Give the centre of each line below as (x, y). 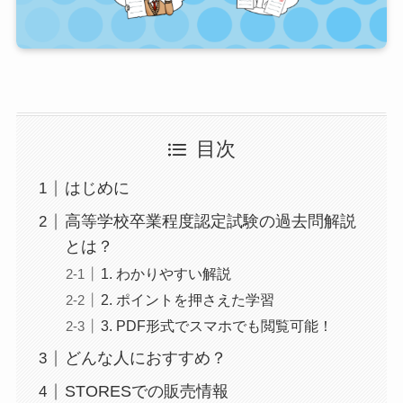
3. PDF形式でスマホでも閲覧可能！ (216, 326)
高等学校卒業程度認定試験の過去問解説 (210, 222)
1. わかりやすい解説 (166, 274)
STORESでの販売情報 (146, 392)
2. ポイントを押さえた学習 (187, 300)
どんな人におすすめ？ (145, 358)
